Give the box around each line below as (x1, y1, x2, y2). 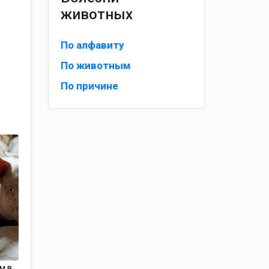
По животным (60, 59, 131, 71)
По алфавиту (60, 39, 124, 51)
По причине (60, 80, 118, 92)
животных (60, 6, 133, 23)
